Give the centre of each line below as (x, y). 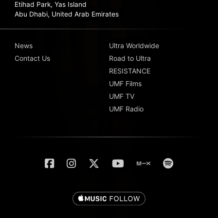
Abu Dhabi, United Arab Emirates (67, 14)
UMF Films (125, 84)
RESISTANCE (130, 71)
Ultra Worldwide (134, 46)
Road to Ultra (130, 58)
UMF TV (122, 96)
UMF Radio (126, 109)
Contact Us (32, 58)
